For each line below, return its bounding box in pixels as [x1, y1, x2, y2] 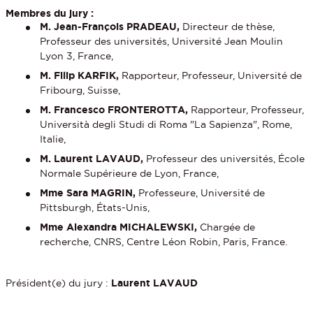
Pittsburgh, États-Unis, [40, 201, 153, 213]
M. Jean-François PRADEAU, [40, 20, 183, 32]
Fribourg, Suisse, [40, 84, 124, 96]
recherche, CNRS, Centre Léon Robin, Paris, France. [40, 235, 291, 247]
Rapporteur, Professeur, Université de [122, 69, 303, 81]
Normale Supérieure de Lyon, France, [40, 167, 222, 179]
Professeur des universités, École [146, 152, 305, 164]
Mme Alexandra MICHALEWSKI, [40, 221, 198, 233]
